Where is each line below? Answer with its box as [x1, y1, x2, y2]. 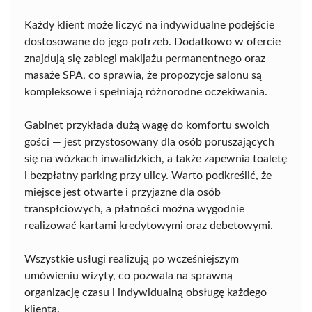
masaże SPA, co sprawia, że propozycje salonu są [24, 70, 262, 81]
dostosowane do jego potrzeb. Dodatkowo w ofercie [24, 36, 281, 48]
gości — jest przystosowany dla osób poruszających [24, 136, 274, 148]
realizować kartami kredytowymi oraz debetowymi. [24, 220, 273, 232]
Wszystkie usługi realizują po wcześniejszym [24, 253, 239, 265]
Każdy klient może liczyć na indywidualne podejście [24, 19, 274, 31]
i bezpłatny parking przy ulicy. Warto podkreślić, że [24, 170, 272, 182]
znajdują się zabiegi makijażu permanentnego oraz [24, 53, 265, 65]
